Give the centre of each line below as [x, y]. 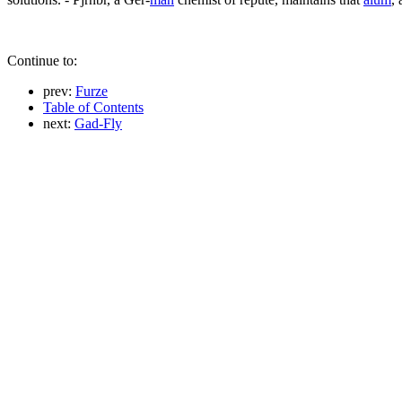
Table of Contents [93, 107]
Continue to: [42, 60]
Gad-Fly [98, 123]
